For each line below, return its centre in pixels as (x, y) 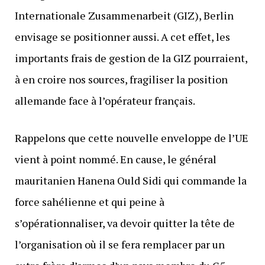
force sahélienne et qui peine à (89, 202)
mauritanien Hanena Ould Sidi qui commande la (130, 181)
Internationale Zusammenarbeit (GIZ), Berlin (124, 16)
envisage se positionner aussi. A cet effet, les (122, 37)
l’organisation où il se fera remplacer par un (119, 245)
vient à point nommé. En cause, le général (115, 159)
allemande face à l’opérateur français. (105, 101)
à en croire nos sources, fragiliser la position (121, 80)
